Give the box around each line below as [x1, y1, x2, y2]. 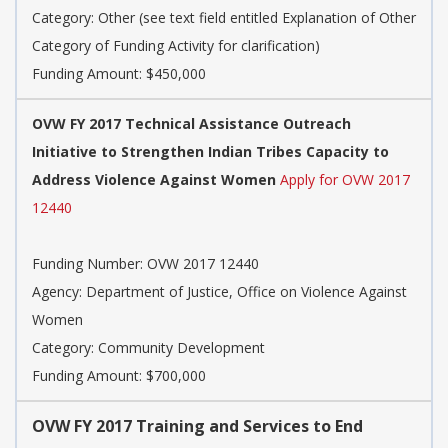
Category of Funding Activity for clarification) [32, 36, 320, 56]
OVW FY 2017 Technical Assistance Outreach [32, 114, 351, 134]
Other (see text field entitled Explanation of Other [98, 8, 416, 28]
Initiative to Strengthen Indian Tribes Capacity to [32, 142, 389, 162]
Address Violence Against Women [32, 170, 276, 190]
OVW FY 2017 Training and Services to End [32, 415, 363, 438]
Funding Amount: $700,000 [32, 366, 206, 386]
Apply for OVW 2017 [280, 170, 410, 190]
